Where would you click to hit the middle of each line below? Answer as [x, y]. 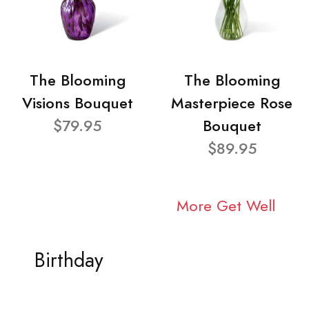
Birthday [69, 260]
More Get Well [226, 206]
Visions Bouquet [77, 103]
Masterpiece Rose [232, 103]
